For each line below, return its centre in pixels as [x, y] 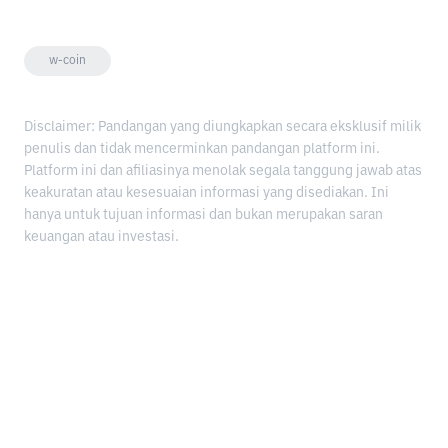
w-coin [67, 60]
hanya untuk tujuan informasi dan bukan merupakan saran [203, 214]
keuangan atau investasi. [101, 236]
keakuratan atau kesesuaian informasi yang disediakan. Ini [206, 192]
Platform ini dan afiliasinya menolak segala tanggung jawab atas [223, 170]
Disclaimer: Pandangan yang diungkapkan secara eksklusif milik [222, 126]
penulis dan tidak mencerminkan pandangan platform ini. [202, 148]
